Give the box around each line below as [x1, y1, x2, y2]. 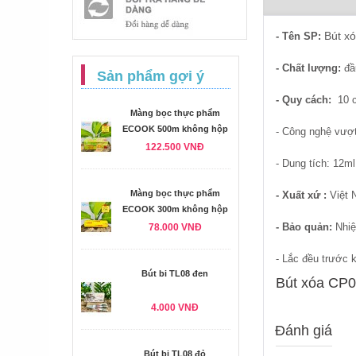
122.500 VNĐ [145, 141, 204, 153]
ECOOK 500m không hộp [122, 124, 228, 133]
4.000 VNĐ [151, 302, 199, 313]
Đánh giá [275, 323, 332, 339]
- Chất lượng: [276, 62, 344, 74]
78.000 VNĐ [148, 222, 202, 233]
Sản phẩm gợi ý [97, 68, 204, 84]
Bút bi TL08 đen [141, 269, 208, 278]
